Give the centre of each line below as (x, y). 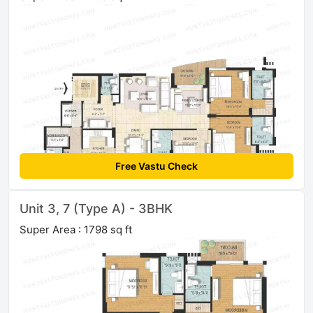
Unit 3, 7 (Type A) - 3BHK (96, 209)
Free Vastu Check (156, 166)
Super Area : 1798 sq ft (76, 230)
